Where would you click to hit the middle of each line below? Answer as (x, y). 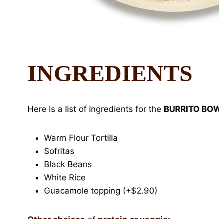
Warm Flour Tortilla (81, 138)
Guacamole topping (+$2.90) (101, 190)
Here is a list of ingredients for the (96, 109)
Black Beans (68, 164)
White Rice (65, 177)
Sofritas (59, 151)
